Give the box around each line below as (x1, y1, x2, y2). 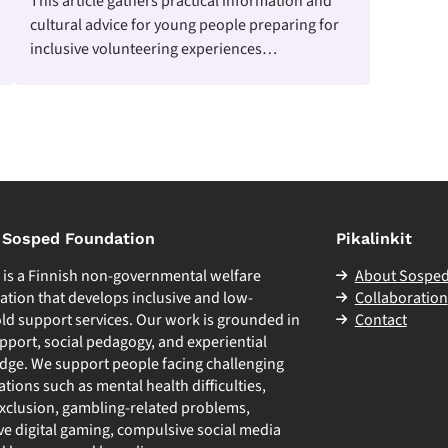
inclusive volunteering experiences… (30, 37, 278, 60)
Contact (354, 308, 407, 331)
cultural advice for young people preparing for (30, 13, 340, 36)
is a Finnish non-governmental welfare (3, 264, 261, 287)
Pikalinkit (335, 228, 412, 248)
